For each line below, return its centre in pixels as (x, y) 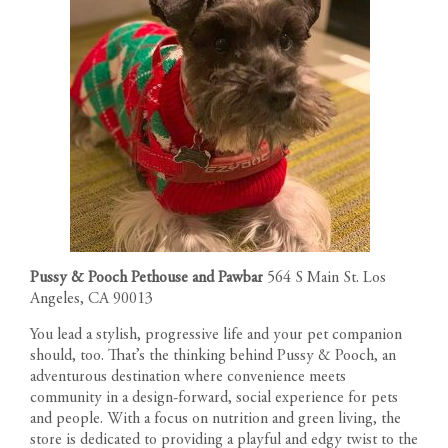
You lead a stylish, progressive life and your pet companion (216, 334)
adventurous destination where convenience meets (188, 376)
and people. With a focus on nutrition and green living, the (215, 418)
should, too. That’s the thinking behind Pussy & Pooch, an (213, 355)
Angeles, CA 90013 (91, 298)
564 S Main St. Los (326, 277)
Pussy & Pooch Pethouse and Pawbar (148, 277)
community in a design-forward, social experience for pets (214, 397)
